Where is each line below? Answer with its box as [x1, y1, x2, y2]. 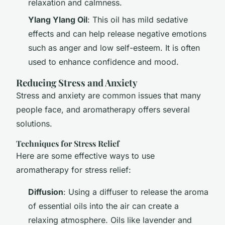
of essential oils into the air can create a [28, 201, 179, 211]
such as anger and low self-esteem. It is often [28, 43, 200, 53]
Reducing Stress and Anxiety [16, 76, 138, 89]
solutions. [16, 119, 52, 129]
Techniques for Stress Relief [16, 138, 120, 149]
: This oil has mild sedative [87, 15, 188, 25]
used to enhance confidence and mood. [28, 57, 179, 67]
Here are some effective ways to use [16, 151, 155, 161]
